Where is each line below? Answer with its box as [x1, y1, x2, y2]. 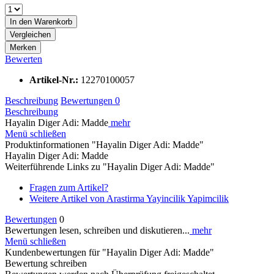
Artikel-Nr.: [29, 74, 81, 85]
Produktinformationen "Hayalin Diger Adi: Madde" [5, 139, 204, 150]
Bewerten [5, 53, 42, 64]
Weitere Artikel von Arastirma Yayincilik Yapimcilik [29, 193, 229, 204]
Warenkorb [34, 17, 72, 26]
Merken [10, 42, 36, 52]
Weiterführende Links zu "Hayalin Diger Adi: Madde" [5, 161, 215, 172]
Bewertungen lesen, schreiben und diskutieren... [5, 224, 190, 235]
